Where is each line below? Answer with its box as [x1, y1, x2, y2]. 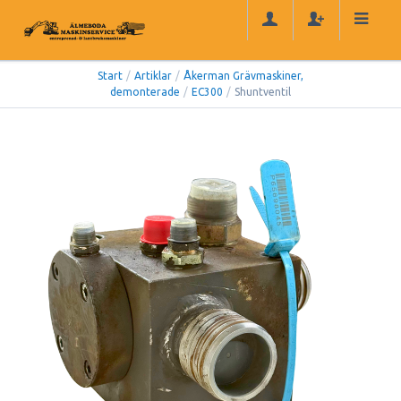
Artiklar [134, 70, 172, 82]
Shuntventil [235, 86, 291, 98]
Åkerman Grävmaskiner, [183, 70, 303, 82]
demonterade [110, 86, 180, 98]
